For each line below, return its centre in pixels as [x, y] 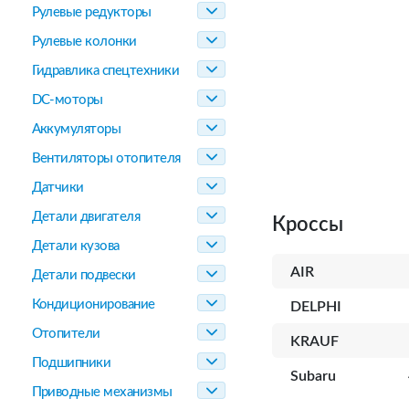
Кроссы [308, 225]
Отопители [66, 334]
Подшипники [71, 363]
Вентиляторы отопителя [106, 158]
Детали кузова [75, 246]
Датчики [58, 188]
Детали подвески [84, 275]
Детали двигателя [86, 217]
